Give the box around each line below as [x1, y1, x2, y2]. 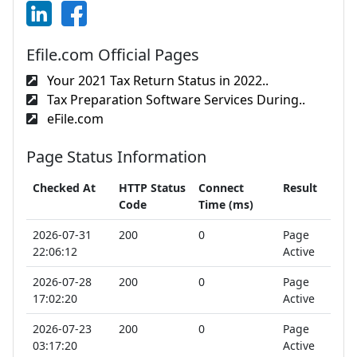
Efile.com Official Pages [26, 43, 199, 65]
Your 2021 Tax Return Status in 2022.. [44, 71, 269, 89]
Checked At [33, 179, 96, 195]
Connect [198, 179, 244, 195]
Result [283, 179, 317, 195]
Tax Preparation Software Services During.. [44, 90, 305, 108]
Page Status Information [26, 145, 206, 167]
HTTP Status [119, 179, 186, 195]
